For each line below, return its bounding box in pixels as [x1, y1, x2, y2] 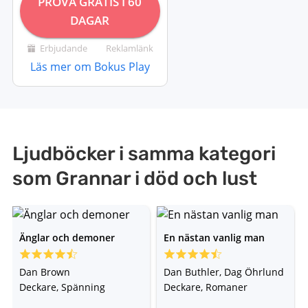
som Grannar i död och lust [12, 167, 257, 190]
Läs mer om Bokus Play [30, 59, 150, 75]
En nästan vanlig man [163, 230, 265, 244]
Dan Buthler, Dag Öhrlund [163, 265, 284, 278]
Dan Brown [19, 265, 70, 278]
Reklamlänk [105, 42, 153, 55]
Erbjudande [39, 42, 89, 55]
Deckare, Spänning [19, 280, 105, 294]
